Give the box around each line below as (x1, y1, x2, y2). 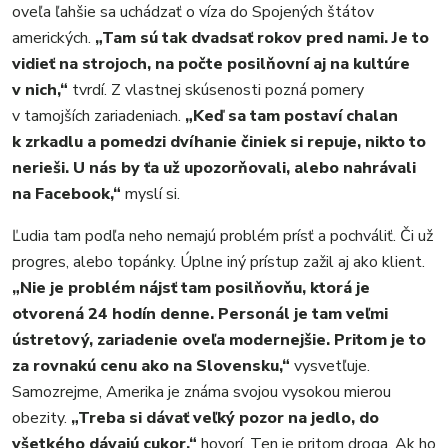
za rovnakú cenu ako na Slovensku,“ (12, 355, 294, 377)
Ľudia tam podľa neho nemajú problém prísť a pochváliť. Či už (12, 225, 433, 247)
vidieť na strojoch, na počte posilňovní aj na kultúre (12, 53, 410, 75)
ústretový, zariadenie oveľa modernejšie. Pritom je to (12, 329, 426, 351)
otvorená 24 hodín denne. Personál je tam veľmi (12, 303, 388, 325)
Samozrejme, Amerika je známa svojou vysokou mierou (12, 381, 391, 403)
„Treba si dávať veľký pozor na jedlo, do (71, 407, 379, 429)
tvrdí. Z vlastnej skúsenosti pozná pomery (68, 79, 364, 101)
